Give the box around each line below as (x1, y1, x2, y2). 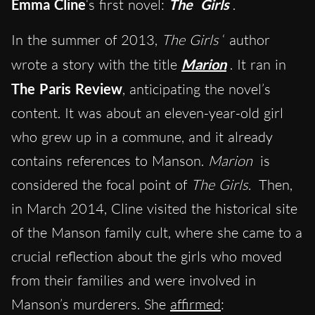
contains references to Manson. (11, 152, 208, 170)
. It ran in (230, 56, 286, 74)
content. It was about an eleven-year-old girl (11, 104, 283, 122)
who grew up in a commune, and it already (11, 128, 273, 146)
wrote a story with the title (11, 56, 181, 74)
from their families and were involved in (11, 271, 256, 290)
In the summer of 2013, (11, 31, 162, 49)
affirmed (170, 295, 221, 314)
